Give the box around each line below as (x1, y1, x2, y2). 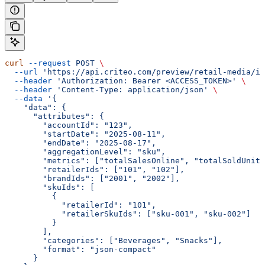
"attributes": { (5, 112, 104, 121)
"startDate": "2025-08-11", (5, 130, 166, 139)
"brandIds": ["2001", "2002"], (5, 174, 180, 183)
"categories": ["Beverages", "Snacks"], (5, 236, 222, 245)
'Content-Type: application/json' (52, 85, 208, 95)
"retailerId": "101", (5, 201, 156, 210)
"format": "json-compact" (5, 245, 156, 254)
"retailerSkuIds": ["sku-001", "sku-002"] (5, 209, 251, 219)
